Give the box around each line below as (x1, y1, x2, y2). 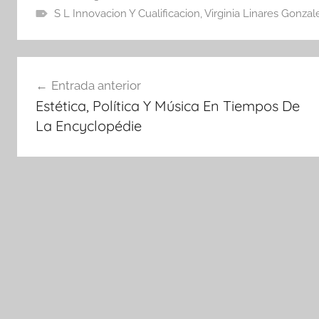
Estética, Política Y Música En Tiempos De (35, 96, 300, 115)
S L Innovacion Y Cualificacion (53, 7, 200, 20)
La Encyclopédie (35, 116, 142, 135)
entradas (16, 110, 96, 131)
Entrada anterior (51, 78, 141, 93)
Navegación (16, 58, 122, 80)
